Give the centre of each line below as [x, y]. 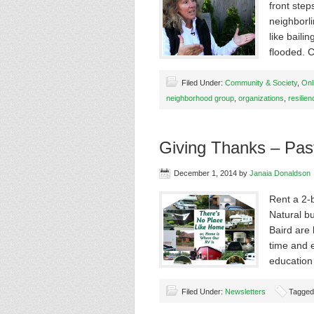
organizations [261, 98]
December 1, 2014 [205, 173]
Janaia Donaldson [280, 173]
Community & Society [261, 83]
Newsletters [245, 292]
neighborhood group [200, 98]
